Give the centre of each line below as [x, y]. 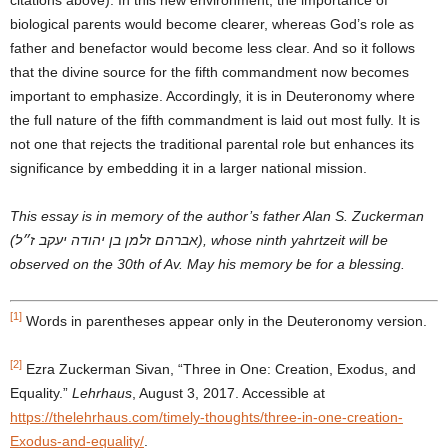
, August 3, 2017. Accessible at [228, 392]
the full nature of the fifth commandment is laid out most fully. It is [215, 119]
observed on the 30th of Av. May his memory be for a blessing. [207, 263]
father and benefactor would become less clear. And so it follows [212, 47]
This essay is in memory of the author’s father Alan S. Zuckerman [217, 215]
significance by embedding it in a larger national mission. [188, 167]
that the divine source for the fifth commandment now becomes [209, 71]
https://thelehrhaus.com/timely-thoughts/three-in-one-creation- [206, 416]
